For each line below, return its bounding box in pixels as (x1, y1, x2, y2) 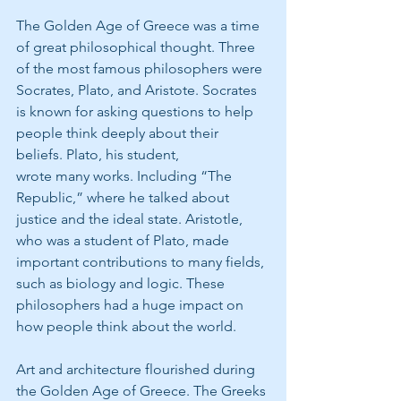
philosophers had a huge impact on (16, 295, 247, 313)
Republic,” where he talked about (16, 188, 233, 206)
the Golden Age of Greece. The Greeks (16, 381, 269, 399)
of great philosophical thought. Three (16, 38, 259, 55)
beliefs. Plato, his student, (16, 145, 179, 163)
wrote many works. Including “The (16, 166, 235, 184)
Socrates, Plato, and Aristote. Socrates (16, 81, 260, 98)
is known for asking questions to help (16, 102, 257, 120)
